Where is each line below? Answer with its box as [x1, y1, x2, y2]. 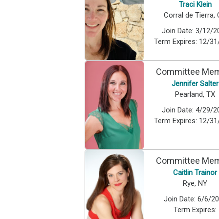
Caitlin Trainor [173, 168, 217, 177]
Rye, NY [183, 179, 207, 188]
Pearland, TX [175, 89, 215, 99]
